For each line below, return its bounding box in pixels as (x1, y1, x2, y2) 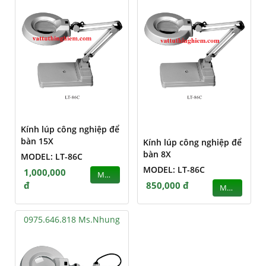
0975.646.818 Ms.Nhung (24, 214, 120, 225)
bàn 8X (143, 148, 171, 160)
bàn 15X (21, 135, 53, 147)
